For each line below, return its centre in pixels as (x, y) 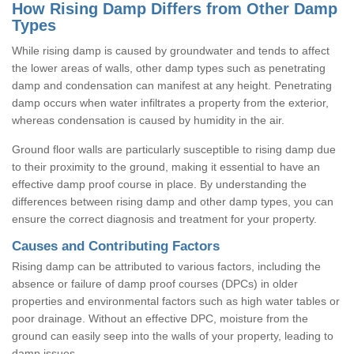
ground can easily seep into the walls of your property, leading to (173, 335)
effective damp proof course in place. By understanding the (159, 184)
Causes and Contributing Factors (116, 246)
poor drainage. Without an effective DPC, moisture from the (160, 318)
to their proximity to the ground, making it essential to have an (166, 166)
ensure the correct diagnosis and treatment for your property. (164, 218)
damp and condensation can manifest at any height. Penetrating (172, 85)
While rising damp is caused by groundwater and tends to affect (171, 50)
